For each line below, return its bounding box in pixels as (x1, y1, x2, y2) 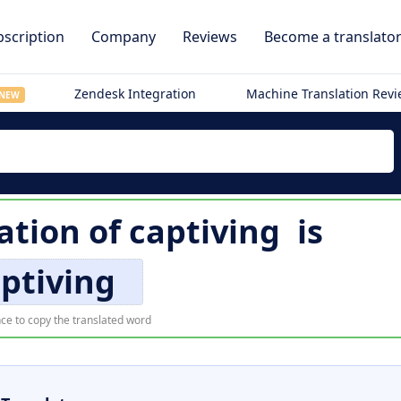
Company (91, 27, 156, 47)
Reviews (183, 27, 237, 47)
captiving (128, 209, 280, 253)
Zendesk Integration (74, 85, 197, 102)
